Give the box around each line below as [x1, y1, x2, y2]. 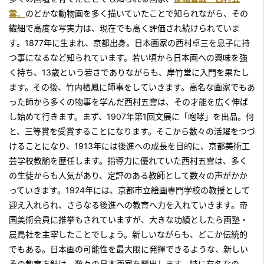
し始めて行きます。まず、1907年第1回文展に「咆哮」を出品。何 [9, 111, 254, 121]
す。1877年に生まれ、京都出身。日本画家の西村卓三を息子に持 [9, 38, 250, 48]
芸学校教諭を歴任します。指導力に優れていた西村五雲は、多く [9, 156, 247, 166]
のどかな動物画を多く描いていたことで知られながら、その [25, 8, 248, 18]
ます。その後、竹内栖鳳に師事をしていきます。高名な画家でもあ [9, 82, 255, 92]
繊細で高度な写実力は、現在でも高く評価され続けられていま [9, 23, 240, 33]
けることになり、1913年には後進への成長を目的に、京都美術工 [9, 141, 250, 151]
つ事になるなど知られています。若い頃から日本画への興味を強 [9, 52, 247, 62]
